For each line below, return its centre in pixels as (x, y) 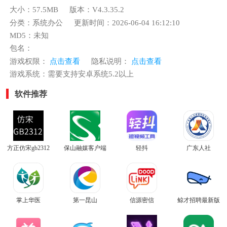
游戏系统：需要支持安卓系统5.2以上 (71, 74)
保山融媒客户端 (85, 148)
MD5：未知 (29, 36)
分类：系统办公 (36, 23)
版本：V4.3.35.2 (97, 10)
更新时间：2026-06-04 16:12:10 (127, 23)
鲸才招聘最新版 (199, 200)
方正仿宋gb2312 (28, 148)
